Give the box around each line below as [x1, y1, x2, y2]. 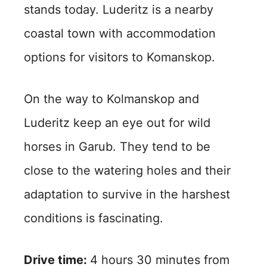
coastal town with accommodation [24, 26, 216, 41]
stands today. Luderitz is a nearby [24, 2, 213, 17]
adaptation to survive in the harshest [24, 187, 230, 201]
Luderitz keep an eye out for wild [24, 115, 210, 130]
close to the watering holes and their [24, 163, 231, 178]
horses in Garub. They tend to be [24, 139, 210, 154]
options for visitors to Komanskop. [24, 49, 215, 64]
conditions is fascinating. [24, 210, 163, 225]
